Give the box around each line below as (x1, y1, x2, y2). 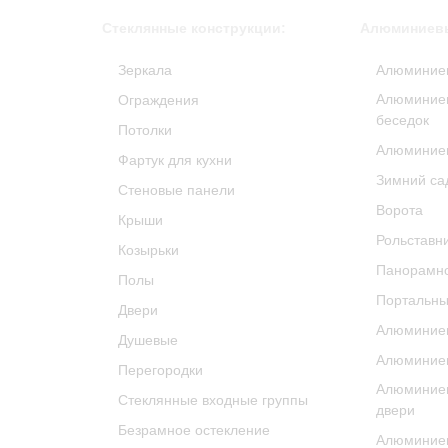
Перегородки (118, 362, 203, 378)
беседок (376, 112, 430, 128)
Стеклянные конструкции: (102, 20, 286, 36)
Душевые (118, 332, 178, 348)
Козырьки (118, 242, 179, 258)
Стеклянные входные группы (118, 392, 308, 408)
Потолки (118, 122, 172, 138)
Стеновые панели (118, 182, 235, 198)
